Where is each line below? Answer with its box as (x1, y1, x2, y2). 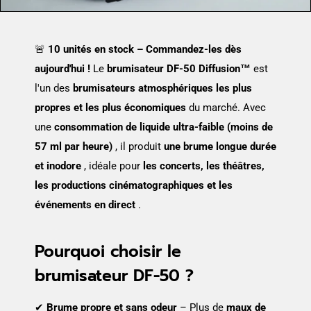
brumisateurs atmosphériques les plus (73, 82, 252, 95)
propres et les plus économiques (35, 101, 186, 115)
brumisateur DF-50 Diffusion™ (107, 62, 251, 76)
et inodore (35, 160, 81, 173)
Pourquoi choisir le (35, 239, 181, 264)
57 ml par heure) (35, 140, 112, 153)
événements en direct (35, 199, 135, 212)
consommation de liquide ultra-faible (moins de (54, 121, 273, 134)
